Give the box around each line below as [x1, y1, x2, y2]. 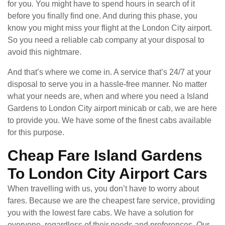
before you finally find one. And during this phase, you [8, 11, 197, 20]
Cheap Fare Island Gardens [8, 147, 202, 164]
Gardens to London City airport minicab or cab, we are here [8, 103, 217, 113]
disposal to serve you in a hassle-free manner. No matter [8, 79, 207, 88]
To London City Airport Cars [8, 165, 207, 182]
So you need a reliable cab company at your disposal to [8, 35, 204, 44]
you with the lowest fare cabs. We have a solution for [8, 208, 193, 217]
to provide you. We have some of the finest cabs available [8, 116, 211, 125]
